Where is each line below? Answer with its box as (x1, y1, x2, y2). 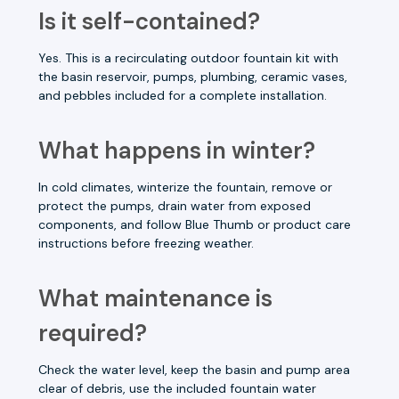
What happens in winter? (38, 134, 315, 166)
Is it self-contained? (38, 5, 260, 37)
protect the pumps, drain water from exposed (38, 197, 311, 214)
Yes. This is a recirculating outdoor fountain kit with (38, 49, 338, 66)
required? (38, 317, 147, 348)
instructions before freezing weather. (38, 234, 254, 251)
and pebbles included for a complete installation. (38, 86, 327, 103)
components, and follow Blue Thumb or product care (38, 216, 351, 232)
